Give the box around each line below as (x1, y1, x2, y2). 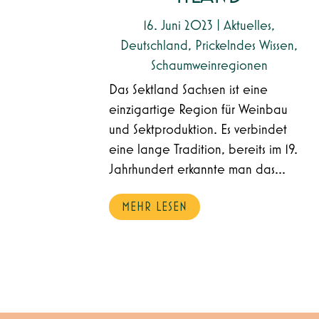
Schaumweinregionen (150, 58, 268, 73)
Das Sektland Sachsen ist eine (109, 83, 268, 98)
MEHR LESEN (122, 201, 188, 214)
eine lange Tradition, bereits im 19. (109, 142, 298, 157)
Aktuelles (224, 19, 272, 33)
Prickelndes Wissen (195, 38, 295, 53)
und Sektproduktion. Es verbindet (109, 122, 288, 137)
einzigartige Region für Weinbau (109, 103, 288, 117)
